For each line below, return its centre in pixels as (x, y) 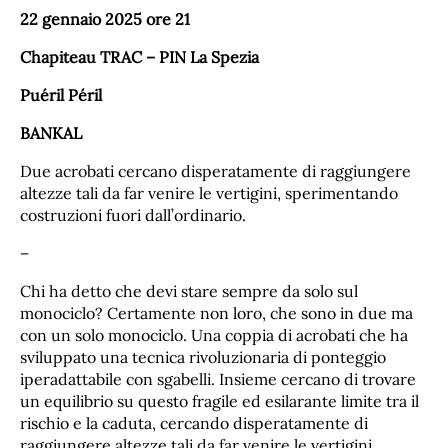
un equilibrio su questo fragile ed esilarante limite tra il (219, 400)
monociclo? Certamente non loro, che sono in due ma (216, 312)
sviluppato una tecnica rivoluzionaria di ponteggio (203, 356)
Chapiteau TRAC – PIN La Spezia (139, 57)
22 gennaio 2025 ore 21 (105, 19)
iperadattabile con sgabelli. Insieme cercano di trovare (218, 378)
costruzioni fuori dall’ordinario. (133, 215)
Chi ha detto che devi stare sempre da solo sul (189, 290)
